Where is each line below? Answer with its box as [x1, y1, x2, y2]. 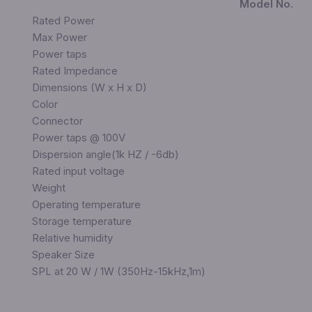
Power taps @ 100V [31, 131, 125, 145]
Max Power [31, 31, 87, 45]
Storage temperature [31, 214, 132, 228]
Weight [31, 181, 65, 195]
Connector [31, 114, 83, 128]
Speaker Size [31, 248, 95, 262]
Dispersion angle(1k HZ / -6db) [31, 148, 179, 162]
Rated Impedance [31, 64, 118, 78]
